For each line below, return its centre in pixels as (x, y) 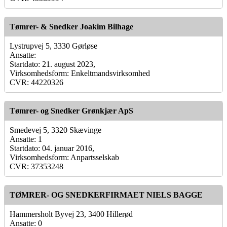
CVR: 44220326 (36, 82)
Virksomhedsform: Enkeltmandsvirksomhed (80, 73)
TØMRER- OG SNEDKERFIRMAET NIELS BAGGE (106, 195)
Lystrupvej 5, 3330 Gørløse (53, 46)
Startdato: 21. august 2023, (52, 64)
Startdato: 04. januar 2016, (52, 148)
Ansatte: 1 (26, 139)
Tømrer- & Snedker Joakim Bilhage (71, 26)
